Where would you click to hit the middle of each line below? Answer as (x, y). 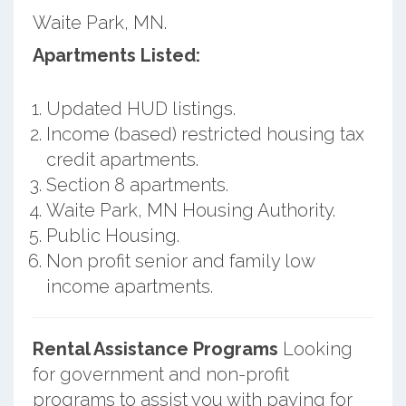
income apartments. (129, 286)
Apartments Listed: (116, 55)
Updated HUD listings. (140, 108)
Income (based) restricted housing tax (205, 134)
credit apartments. (122, 159)
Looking (315, 348)
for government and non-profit (160, 374)
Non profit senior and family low (180, 261)
